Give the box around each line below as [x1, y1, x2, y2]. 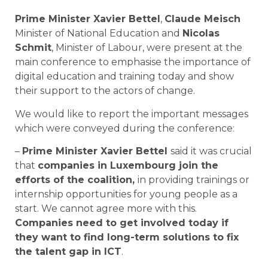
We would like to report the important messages [15, 108, 248, 120]
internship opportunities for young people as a [15, 188, 237, 200]
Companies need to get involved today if [15, 217, 229, 229]
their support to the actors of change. [15, 85, 195, 97]
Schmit [15, 42, 51, 54]
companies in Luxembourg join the [38, 160, 218, 172]
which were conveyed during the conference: [15, 122, 234, 134]
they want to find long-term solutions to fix [15, 232, 239, 243]
